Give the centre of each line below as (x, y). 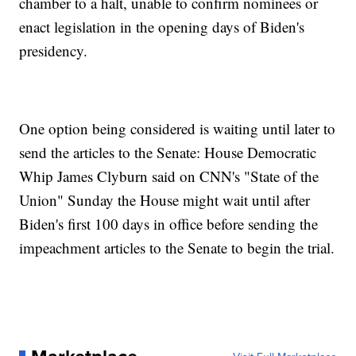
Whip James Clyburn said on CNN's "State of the (169, 176)
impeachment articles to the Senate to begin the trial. (177, 247)
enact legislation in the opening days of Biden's (162, 26)
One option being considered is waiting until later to (178, 128)
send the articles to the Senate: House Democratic (168, 152)
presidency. (54, 50)
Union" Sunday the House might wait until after (165, 199)
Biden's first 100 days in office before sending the (169, 223)
